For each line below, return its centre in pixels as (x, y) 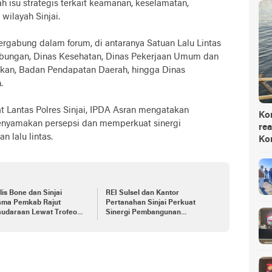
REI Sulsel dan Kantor (142, 193)
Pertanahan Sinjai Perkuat (150, 203)
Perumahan (125, 222)
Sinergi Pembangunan (143, 212)
